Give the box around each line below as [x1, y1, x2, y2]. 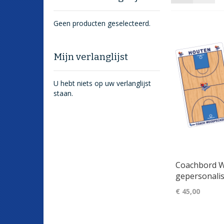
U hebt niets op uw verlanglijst [53, 78, 151, 88]
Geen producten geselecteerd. [53, 18, 150, 28]
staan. [53, 88, 73, 98]
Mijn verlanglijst [53, 51, 128, 62]
